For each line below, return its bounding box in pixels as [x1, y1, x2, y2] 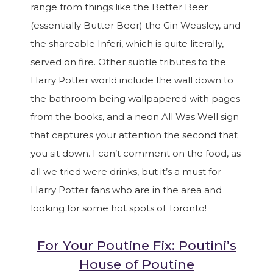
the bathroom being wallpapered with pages [30, 93, 240, 104]
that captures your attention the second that [30, 129, 238, 141]
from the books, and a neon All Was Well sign [30, 111, 239, 122]
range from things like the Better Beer [30, 1, 208, 13]
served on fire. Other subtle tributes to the [30, 56, 226, 68]
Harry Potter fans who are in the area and [30, 184, 222, 196]
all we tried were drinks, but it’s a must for [30, 166, 221, 177]
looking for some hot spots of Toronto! [30, 202, 207, 214]
